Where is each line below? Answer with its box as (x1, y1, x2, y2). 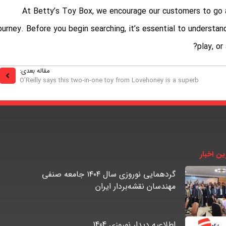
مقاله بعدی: (20, 66, 50, 77)
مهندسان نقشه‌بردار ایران (95, 180, 176, 193)
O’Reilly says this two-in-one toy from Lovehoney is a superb (20, 75, 199, 86)
